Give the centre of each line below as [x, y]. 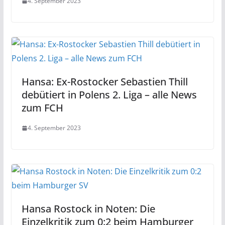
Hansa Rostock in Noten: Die [88, 209]
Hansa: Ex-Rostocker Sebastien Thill [104, 82]
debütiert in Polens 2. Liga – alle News [109, 95]
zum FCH [42, 108]
